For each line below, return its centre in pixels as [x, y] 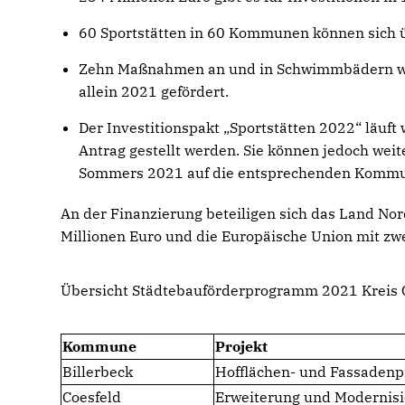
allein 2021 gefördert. [154, 91]
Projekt [242, 346]
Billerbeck [98, 372]
